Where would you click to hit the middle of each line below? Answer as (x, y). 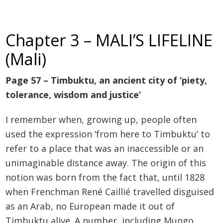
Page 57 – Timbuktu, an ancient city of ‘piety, (107, 80)
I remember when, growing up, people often (101, 120)
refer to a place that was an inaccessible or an (105, 149)
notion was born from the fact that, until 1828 (105, 177)
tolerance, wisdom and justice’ (73, 94)
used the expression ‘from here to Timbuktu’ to (108, 134)
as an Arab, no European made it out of (90, 206)
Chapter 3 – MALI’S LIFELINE (109, 40)
